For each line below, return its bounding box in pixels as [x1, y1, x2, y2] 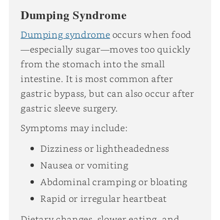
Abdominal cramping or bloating [40, 175, 188, 188]
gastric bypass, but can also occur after [20, 87, 194, 99]
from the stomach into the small [20, 57, 165, 70]
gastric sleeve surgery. [20, 102, 118, 114]
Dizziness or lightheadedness [40, 142, 169, 154]
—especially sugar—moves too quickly [20, 43, 191, 55]
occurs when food [110, 28, 192, 40]
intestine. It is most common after [20, 72, 173, 84]
